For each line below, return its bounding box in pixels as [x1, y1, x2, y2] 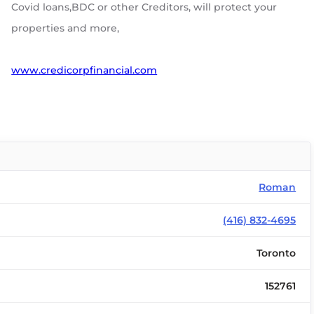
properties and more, [11, 22, 120, 34]
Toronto [257, 247, 296, 259]
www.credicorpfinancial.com [11, 64, 158, 76]
